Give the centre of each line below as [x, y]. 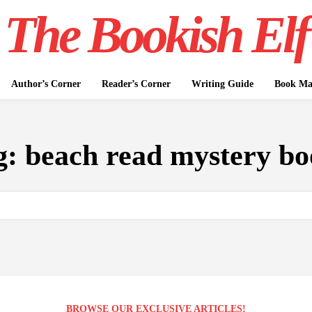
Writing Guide [222, 84]
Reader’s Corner [136, 84]
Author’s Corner [46, 84]
